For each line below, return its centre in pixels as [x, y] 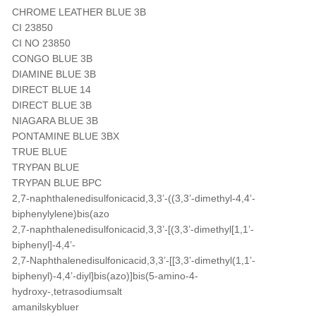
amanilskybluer [45, 307]
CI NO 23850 [41, 43]
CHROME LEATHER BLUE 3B [79, 12]
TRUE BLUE [39, 152]
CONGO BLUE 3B [52, 59]
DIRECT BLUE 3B [52, 105]
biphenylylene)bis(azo [61, 214]
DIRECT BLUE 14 [51, 90]
